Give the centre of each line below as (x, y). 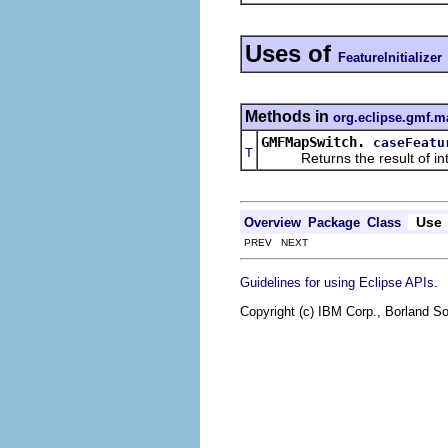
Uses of (291, 53)
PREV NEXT (274, 242)
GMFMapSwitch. (313, 141)
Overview (272, 222)
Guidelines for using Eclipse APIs (337, 282)
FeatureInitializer (390, 57)
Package (334, 222)
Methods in (289, 116)
